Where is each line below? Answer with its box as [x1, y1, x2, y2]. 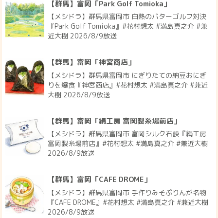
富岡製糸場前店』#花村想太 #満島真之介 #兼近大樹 [48, 139, 208, 148]
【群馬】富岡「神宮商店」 [48, 57, 136, 68]
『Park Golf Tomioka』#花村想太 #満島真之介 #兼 [48, 21, 208, 31]
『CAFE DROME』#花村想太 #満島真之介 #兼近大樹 [48, 197, 209, 207]
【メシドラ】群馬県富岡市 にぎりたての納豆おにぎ [48, 70, 207, 80]
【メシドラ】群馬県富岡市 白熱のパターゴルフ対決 [48, 12, 207, 21]
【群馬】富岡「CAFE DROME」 [48, 174, 152, 185]
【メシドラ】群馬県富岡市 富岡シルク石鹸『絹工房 [48, 129, 207, 139]
